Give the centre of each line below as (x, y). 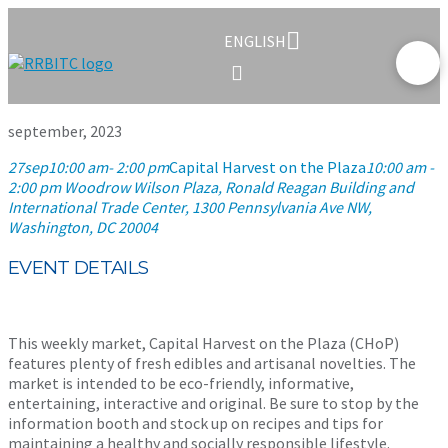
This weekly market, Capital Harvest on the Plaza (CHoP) (203, 343)
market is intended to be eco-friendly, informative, (181, 383)
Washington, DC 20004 (83, 227)
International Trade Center (96, 207)
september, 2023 (65, 131)
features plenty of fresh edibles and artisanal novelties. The (212, 363)
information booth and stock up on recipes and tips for (195, 423)
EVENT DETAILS (78, 267)
